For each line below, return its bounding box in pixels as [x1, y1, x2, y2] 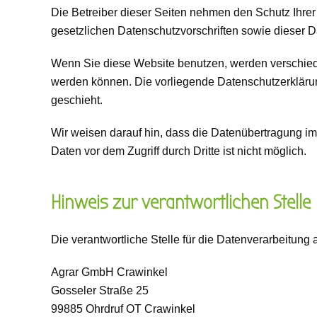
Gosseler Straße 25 [51, 284, 149, 296]
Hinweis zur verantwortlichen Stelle [51, 191, 311, 214]
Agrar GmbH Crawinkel [51, 266, 168, 278]
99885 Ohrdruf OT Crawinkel [51, 303, 195, 315]
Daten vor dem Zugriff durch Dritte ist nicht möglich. [51, 145, 306, 157]
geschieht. [51, 94, 103, 106]
